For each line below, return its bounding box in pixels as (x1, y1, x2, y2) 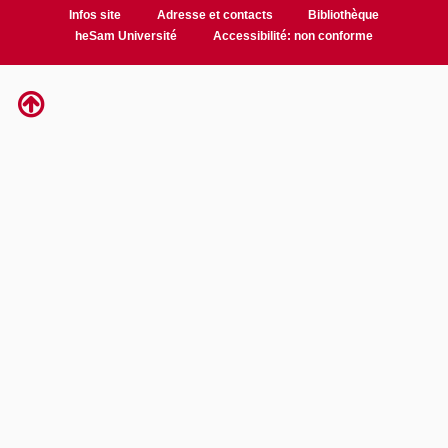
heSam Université (75, 29, 178, 44)
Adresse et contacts (156, 8, 273, 23)
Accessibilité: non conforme (212, 29, 373, 44)
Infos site (68, 8, 121, 23)
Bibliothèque (308, 8, 380, 23)
